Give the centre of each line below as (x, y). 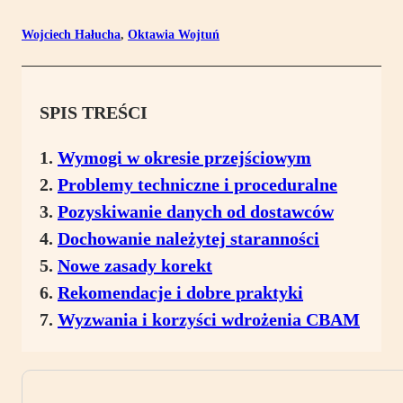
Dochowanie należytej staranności (188, 239)
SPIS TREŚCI (94, 113)
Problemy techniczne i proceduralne (197, 185)
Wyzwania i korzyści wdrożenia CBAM (209, 320)
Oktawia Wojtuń (174, 35)
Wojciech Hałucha (71, 35)
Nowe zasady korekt (135, 266)
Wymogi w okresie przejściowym (184, 158)
